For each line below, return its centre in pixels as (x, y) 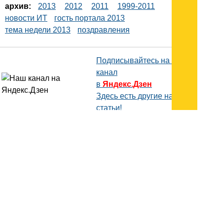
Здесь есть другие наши (140, 96)
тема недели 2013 (38, 30)
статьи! (109, 108)
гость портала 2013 (90, 18)
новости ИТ (26, 18)
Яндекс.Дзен (127, 84)
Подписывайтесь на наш (142, 60)
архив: (18, 6)
